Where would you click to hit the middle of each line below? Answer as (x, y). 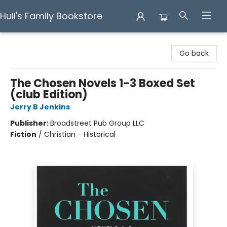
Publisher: (30, 123)
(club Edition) (49, 94)
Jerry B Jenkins (40, 107)
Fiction (23, 134)
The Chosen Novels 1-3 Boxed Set (103, 83)
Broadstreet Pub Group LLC (97, 123)
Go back (194, 53)
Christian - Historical (80, 134)
